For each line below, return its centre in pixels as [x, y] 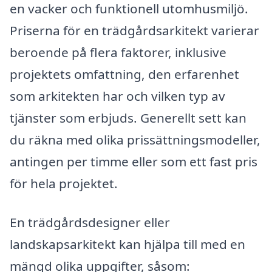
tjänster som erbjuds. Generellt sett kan [128, 118]
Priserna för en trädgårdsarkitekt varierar [134, 31]
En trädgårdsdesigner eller [90, 223]
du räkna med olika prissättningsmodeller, [135, 140]
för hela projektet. [64, 184]
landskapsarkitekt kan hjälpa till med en [127, 244]
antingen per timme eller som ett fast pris [134, 162]
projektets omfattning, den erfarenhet [124, 74]
